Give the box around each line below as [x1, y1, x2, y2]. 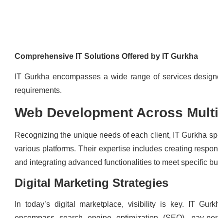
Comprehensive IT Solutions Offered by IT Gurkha [15, 52, 198, 60]
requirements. [15, 86, 62, 95]
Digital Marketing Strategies [15, 176, 168, 189]
